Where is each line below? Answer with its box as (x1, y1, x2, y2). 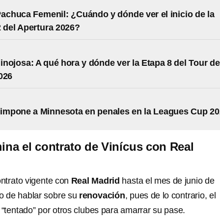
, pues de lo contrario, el (125, 191, 216, 200)
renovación (79, 191, 125, 200)
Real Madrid (71, 176, 122, 186)
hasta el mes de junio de (122, 176, 215, 186)
